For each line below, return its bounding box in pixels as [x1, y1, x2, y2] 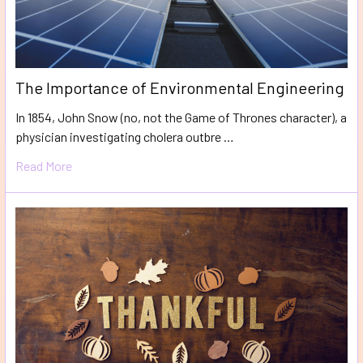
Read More [15, 158, 72, 174]
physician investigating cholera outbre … [15, 129, 234, 145]
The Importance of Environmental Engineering [15, 78, 344, 98]
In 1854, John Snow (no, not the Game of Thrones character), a [15, 109, 347, 126]
